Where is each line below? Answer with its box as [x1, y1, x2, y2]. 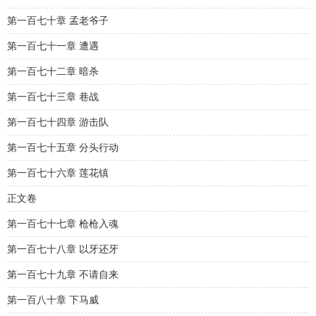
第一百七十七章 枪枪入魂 [7, 219, 119, 229]
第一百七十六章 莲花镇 [7, 168, 109, 178]
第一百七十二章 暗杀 [7, 66, 99, 77]
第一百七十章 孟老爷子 [7, 16, 109, 26]
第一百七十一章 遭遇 [7, 41, 99, 51]
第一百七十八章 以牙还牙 [7, 244, 119, 255]
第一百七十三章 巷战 [7, 92, 99, 102]
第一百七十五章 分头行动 [7, 142, 119, 153]
